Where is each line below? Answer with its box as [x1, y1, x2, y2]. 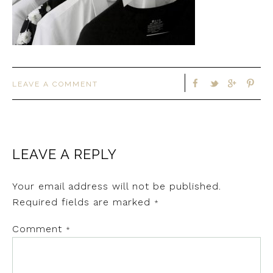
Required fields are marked [12, 196, 154, 208]
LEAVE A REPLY [12, 146, 117, 163]
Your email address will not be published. [12, 180, 221, 193]
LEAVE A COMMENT [12, 80, 98, 89]
